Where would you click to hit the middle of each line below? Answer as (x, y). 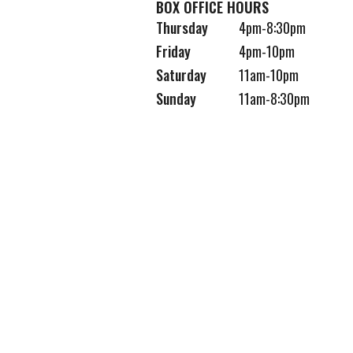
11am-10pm (268, 75)
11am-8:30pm (274, 98)
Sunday (176, 98)
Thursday (182, 28)
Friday (173, 51)
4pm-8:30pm (272, 28)
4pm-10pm (266, 51)
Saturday (181, 75)
